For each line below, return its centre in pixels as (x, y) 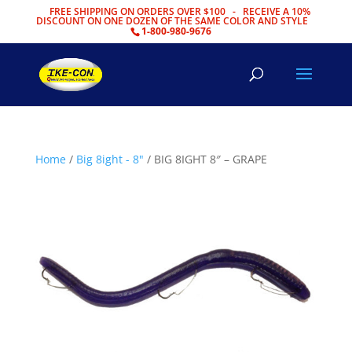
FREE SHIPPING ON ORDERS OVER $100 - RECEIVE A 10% (180, 11)
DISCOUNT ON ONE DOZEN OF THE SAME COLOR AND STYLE (172, 21)
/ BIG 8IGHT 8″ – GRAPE (205, 159)
